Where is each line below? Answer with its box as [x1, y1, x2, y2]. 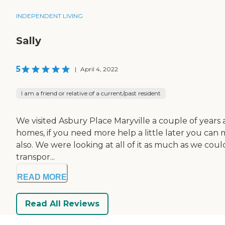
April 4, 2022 [80, 65, 118, 73]
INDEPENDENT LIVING [16, 12, 83, 20]
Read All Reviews [25, 199, 99, 209]
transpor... [16, 152, 55, 162]
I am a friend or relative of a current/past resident [21, 89, 161, 97]
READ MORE [17, 172, 67, 181]
